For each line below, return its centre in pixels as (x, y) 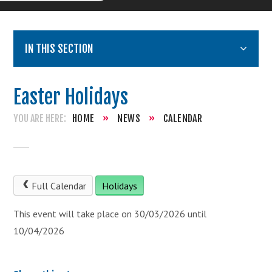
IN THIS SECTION (59, 49)
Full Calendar (59, 185)
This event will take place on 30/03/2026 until (110, 214)
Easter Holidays (71, 97)
